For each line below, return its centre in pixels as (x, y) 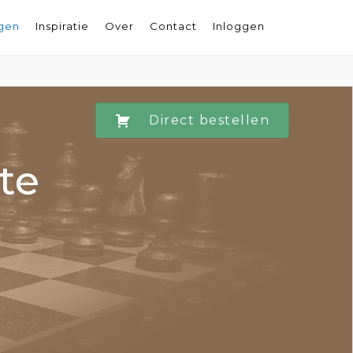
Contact (173, 26)
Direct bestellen (209, 120)
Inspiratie (62, 26)
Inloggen (239, 26)
